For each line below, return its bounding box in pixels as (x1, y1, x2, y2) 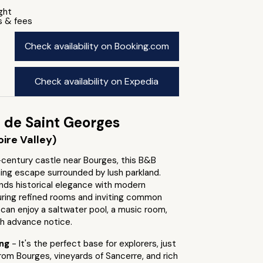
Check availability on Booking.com (24, 40, 169, 52)
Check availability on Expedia (35, 75, 159, 87)
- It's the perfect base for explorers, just (11, 238, 176, 249)
